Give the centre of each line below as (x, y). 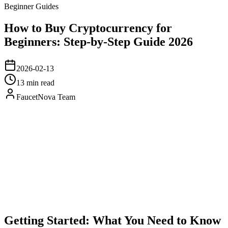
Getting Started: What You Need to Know (112, 220)
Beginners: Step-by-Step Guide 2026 (98, 41)
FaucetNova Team (46, 97)
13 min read (35, 82)
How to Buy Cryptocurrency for (88, 28)
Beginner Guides (31, 6)
